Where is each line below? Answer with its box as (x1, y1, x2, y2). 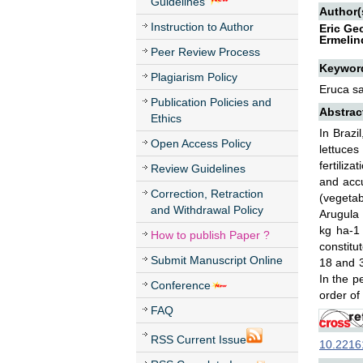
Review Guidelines (151, 162, 246, 175)
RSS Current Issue (151, 333, 246, 346)
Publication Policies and (151, 96, 271, 109)
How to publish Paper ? (151, 228, 270, 241)
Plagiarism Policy (151, 70, 237, 83)
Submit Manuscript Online (151, 254, 283, 267)
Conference (151, 279, 211, 292)
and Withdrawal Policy (151, 203, 263, 216)
